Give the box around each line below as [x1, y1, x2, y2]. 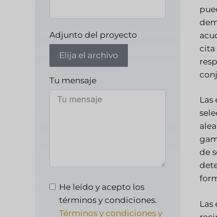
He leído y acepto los [59, 182, 144, 192]
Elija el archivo [59, 50, 118, 60]
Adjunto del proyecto [49, 30, 137, 40]
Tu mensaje [49, 76, 96, 85]
